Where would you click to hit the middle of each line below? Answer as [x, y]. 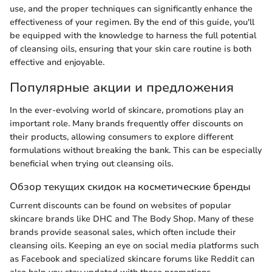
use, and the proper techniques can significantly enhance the [131, 8]
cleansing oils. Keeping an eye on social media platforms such [134, 246]
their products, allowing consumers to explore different [121, 137]
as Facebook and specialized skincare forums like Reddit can [132, 259]
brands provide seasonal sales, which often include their [123, 233]
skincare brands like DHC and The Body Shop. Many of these [132, 219]
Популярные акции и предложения [122, 87]
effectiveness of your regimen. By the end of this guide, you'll [132, 22]
